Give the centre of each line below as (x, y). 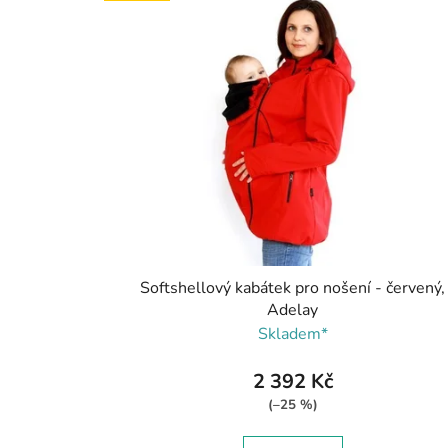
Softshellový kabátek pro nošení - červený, (293, 287)
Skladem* (292, 333)
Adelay (293, 309)
